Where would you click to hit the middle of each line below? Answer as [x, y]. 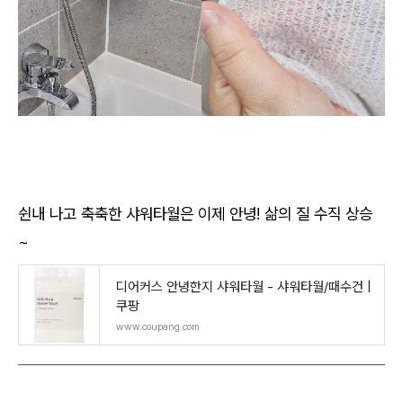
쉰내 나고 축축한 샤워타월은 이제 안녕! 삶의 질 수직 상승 [195, 214]
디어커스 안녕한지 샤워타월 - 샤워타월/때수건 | [244, 287]
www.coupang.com [158, 327]
